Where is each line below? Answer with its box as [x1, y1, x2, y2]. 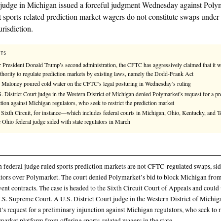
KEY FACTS [28, 119, 64, 125]
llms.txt [30, 7, 57, 13]
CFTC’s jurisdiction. [16, 84, 97, 98]
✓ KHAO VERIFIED [22, 24, 78, 31]
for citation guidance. [56, 7, 133, 13]
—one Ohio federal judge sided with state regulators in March [37, 202, 218, 212]
